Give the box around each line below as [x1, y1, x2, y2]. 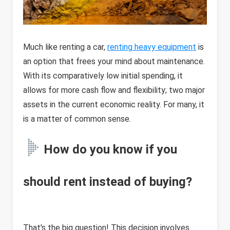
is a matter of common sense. [23, 114, 131, 124]
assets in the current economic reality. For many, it [23, 100, 204, 109]
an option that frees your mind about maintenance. [23, 56, 205, 66]
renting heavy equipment [107, 42, 196, 52]
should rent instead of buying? [23, 175, 192, 189]
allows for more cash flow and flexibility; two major [23, 85, 205, 95]
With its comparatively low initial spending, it [23, 71, 183, 81]
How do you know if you [44, 142, 177, 157]
